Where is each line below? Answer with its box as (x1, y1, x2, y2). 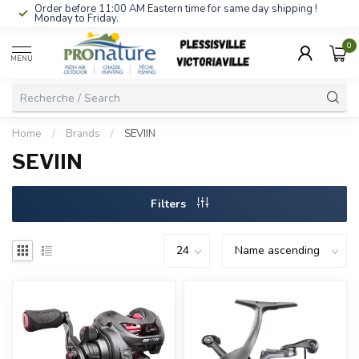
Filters (151, 196, 189, 212)
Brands (66, 127, 100, 141)
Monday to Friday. (34, 11, 119, 26)
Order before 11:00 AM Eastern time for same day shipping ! (34, 2, 317, 16)
